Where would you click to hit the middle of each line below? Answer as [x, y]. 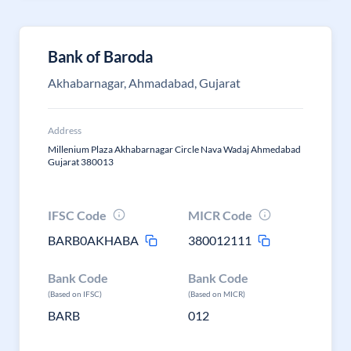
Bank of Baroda [100, 56]
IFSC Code [77, 215]
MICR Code [221, 215]
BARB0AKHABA [93, 240]
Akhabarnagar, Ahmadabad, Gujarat [144, 83]
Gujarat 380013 [81, 162]
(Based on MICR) [217, 294]
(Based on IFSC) [75, 294]
